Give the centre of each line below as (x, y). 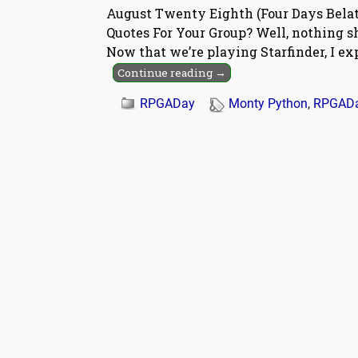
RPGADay (167, 104)
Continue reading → (172, 73)
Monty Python (268, 104)
